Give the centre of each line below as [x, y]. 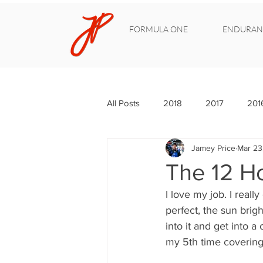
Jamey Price [213, 148]
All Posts [123, 103]
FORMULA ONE [159, 29]
